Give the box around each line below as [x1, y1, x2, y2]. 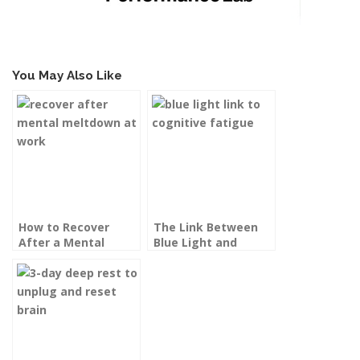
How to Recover [18, 219, 109, 235]
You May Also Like [12, 67, 122, 83]
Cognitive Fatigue [153, 249, 256, 265]
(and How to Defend [153, 264, 270, 280]
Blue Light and [153, 234, 237, 250]
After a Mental [18, 234, 104, 250]
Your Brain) [153, 280, 216, 296]
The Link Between [153, 219, 258, 235]
